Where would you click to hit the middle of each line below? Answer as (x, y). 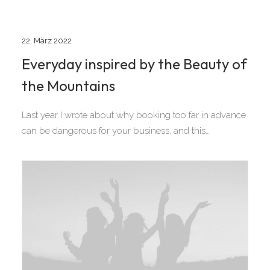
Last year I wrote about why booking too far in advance (134, 115)
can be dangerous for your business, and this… (116, 131)
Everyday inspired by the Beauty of (134, 64)
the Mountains (68, 86)
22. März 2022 (47, 41)
